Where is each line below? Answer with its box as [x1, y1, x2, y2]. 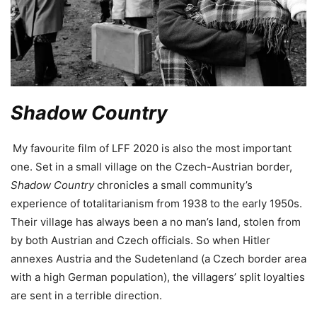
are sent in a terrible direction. [11, 289, 162, 303]
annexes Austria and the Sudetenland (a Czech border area [11, 252, 306, 266]
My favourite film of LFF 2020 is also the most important [13, 142, 292, 156]
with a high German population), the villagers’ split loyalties [11, 270, 305, 284]
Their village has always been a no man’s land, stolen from [11, 215, 301, 229]
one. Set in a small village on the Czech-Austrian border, [11, 160, 292, 174]
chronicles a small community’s [97, 178, 253, 192]
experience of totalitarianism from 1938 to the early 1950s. [11, 197, 302, 211]
